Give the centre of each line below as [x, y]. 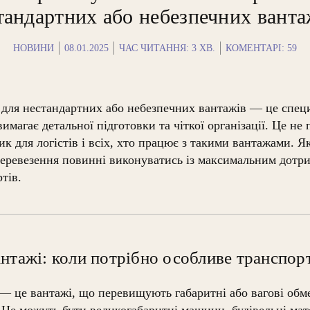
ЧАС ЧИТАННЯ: [155, 48]
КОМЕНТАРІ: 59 [261, 48]
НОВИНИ [33, 48]
